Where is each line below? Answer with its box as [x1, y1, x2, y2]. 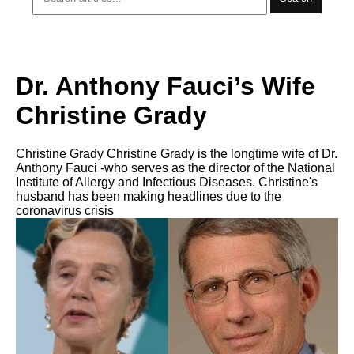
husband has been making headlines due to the [16, 190, 281, 203]
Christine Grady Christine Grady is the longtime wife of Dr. [16, 147, 337, 160]
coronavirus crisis [16, 204, 114, 217]
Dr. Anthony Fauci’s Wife [16, 71, 315, 100]
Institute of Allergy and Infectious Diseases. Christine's [16, 175, 318, 189]
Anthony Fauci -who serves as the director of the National [16, 161, 335, 175]
